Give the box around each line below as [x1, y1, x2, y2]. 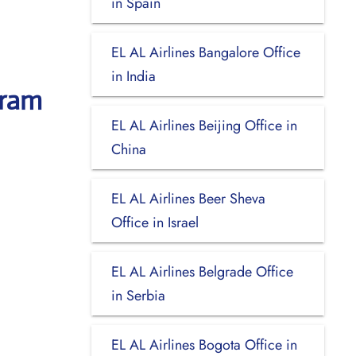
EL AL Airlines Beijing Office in [110, 114, 297, 136]
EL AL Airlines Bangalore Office [110, 41, 300, 63]
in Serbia [110, 284, 165, 306]
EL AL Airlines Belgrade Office [110, 261, 293, 282]
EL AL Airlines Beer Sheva [110, 188, 265, 209]
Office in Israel [110, 211, 199, 233]
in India [110, 65, 156, 87]
